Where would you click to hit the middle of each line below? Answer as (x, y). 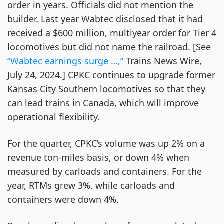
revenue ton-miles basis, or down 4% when (98, 158)
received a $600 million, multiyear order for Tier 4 (112, 33)
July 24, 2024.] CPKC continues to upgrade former (111, 75)
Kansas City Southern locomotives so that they (106, 89)
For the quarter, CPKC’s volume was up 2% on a (106, 144)
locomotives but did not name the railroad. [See (109, 47)
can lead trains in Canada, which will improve (103, 103)
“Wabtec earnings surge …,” (65, 61)
